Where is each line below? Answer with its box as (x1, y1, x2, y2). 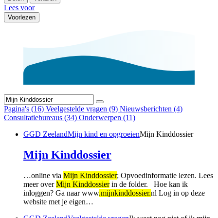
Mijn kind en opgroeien (68, 130, 140, 139)
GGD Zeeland (23, 130, 68, 139)
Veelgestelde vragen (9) (46, 105, 120, 113)
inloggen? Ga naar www (23, 189, 99, 198)
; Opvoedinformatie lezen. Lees (117, 171, 213, 180)
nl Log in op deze (151, 189, 205, 198)
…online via (23, 171, 63, 180)
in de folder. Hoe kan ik (109, 180, 188, 189)
